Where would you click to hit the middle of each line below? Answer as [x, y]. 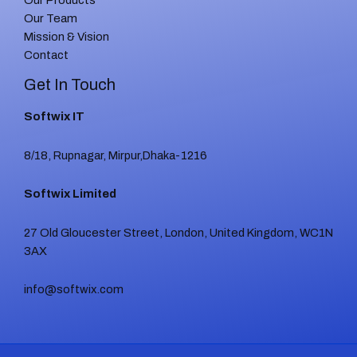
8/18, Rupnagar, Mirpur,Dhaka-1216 [116, 155]
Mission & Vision [67, 37]
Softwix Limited [70, 194]
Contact [46, 55]
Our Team [51, 19]
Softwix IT [54, 117]
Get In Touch [70, 85]
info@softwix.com [74, 290]
